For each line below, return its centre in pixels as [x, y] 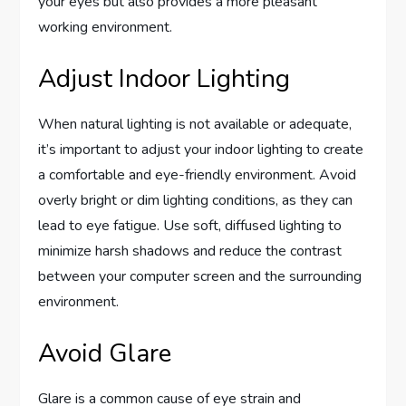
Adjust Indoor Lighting [164, 79]
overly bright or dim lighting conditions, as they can [196, 201]
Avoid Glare [105, 354]
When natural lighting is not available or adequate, [195, 125]
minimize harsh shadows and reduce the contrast [190, 251]
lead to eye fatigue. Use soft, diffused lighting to [190, 226]
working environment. [106, 28]
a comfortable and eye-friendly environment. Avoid [198, 175]
